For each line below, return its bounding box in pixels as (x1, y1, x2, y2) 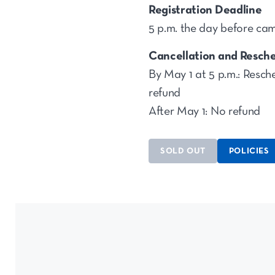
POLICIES (228, 147, 269, 155)
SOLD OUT (160, 147, 206, 155)
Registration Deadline (149, 4, 262, 16)
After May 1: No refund (149, 105, 260, 117)
